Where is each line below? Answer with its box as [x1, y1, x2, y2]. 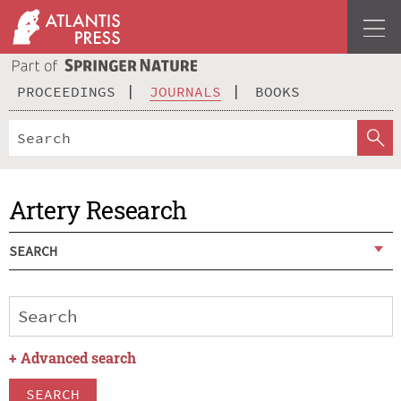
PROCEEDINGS [17, 81, 115, 100]
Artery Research [8, 193, 187, 226]
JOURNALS [149, 81, 221, 100]
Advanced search [20, 348, 136, 368]
